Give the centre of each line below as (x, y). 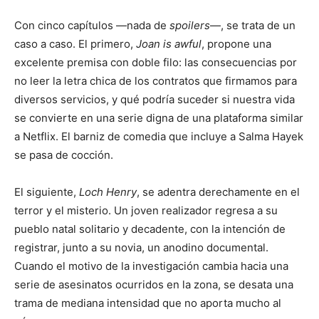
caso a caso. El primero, (75, 44)
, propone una (236, 44)
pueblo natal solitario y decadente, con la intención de (150, 229)
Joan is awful (169, 44)
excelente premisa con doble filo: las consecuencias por (156, 62)
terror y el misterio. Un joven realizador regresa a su (146, 210)
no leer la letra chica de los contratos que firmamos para (156, 81)
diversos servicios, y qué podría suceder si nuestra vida (155, 99)
